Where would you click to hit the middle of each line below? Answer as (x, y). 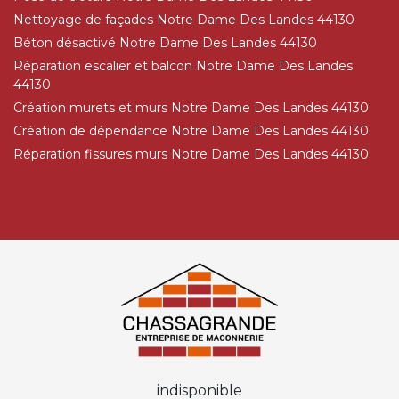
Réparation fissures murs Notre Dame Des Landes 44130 (191, 155)
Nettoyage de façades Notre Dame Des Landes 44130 (184, 20)
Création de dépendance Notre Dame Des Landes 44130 (191, 131)
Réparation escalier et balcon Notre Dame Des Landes (183, 66)
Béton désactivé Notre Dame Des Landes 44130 (165, 43)
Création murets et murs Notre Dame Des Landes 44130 (191, 108)
